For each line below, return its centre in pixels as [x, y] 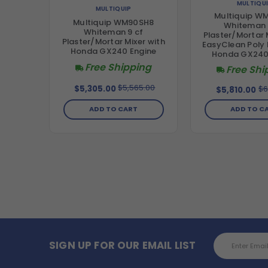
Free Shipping [118, 68]
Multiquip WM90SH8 [114, 23]
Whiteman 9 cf [114, 32]
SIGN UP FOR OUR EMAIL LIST [123, 246]
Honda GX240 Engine [113, 51]
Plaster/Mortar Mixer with [113, 42]
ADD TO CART [114, 109]
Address [231, 248]
